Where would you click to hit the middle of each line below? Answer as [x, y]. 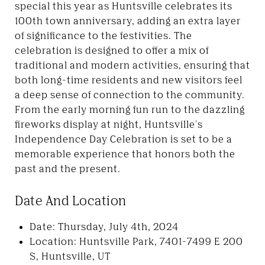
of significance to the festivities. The [104, 35]
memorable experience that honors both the [125, 153]
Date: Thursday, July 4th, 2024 [104, 226]
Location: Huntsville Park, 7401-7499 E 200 [136, 241]
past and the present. [68, 168]
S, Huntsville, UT [70, 256]
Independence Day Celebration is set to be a [124, 139]
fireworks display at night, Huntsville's [109, 124]
